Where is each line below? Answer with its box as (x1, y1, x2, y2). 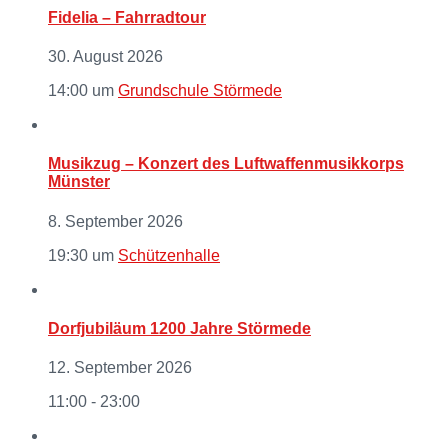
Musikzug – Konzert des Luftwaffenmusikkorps (48, 155, 404, 173)
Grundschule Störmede (118, 82, 282, 100)
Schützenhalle (118, 246, 220, 264)
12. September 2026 (48, 359, 192, 377)
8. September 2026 (48, 212, 183, 230)
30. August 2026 (48, 48, 163, 66)
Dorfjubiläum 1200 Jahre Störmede (48, 319, 311, 337)
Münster (48, 173, 110, 191)
